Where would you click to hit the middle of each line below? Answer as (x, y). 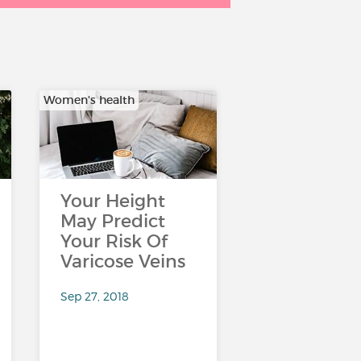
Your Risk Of (114, 241)
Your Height (112, 201)
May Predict (112, 221)
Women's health (89, 100)
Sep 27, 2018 (94, 296)
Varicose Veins (122, 261)
